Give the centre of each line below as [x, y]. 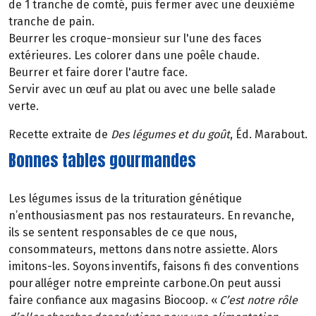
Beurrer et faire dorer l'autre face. [98, 72]
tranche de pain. [51, 21]
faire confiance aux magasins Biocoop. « [114, 300]
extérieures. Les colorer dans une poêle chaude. [134, 55]
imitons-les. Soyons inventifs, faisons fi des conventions [154, 267]
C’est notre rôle [259, 300]
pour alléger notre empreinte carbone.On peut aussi [145, 284]
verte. [24, 106]
